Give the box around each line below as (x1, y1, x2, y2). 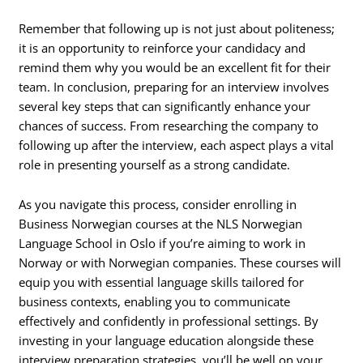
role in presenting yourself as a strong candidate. (19, 156, 291, 173)
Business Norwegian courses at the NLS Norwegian (19, 216, 303, 233)
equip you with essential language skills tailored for (19, 274, 305, 291)
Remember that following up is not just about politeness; (19, 19, 335, 36)
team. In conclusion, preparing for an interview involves (19, 78, 330, 95)
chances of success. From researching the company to (19, 117, 319, 134)
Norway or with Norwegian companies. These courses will (19, 254, 342, 271)
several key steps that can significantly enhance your (19, 97, 311, 114)
